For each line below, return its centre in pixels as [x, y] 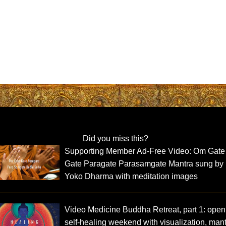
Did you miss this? [115, 139]
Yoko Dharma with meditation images [131, 177]
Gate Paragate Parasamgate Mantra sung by [144, 164]
